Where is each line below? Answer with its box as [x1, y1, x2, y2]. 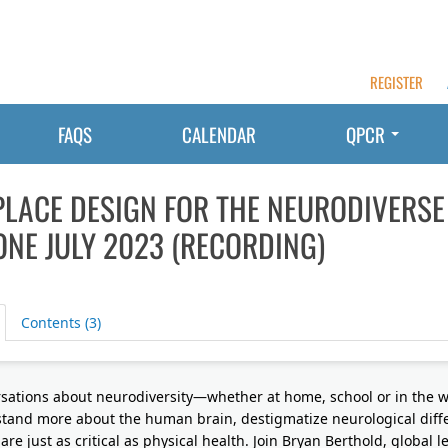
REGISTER [370, 70, 423, 93]
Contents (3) [20, 313, 101, 333]
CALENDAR [182, 120, 256, 148]
